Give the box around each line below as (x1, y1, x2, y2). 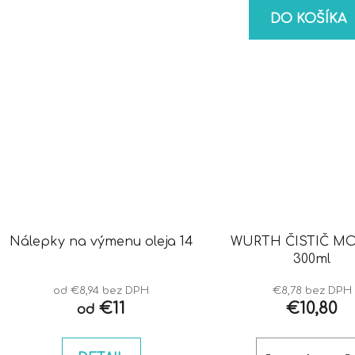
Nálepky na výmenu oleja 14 (10, 234, 193, 249)
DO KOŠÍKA (269, 12, 346, 27)
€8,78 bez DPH (272, 284, 352, 296)
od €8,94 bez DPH (53, 284, 150, 296)
